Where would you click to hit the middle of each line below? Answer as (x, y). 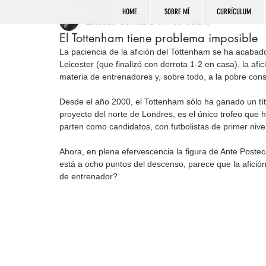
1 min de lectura (179, 21)
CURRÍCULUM (234, 12)
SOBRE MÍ (177, 12)
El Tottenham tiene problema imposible (159, 38)
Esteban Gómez (116, 21)
